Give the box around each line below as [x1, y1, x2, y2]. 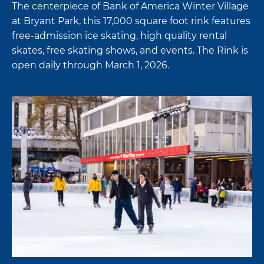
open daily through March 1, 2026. [12, 59, 169, 71]
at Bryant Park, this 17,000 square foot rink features [12, 15, 250, 27]
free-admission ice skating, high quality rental [12, 29, 227, 41]
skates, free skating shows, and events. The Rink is [12, 44, 248, 56]
